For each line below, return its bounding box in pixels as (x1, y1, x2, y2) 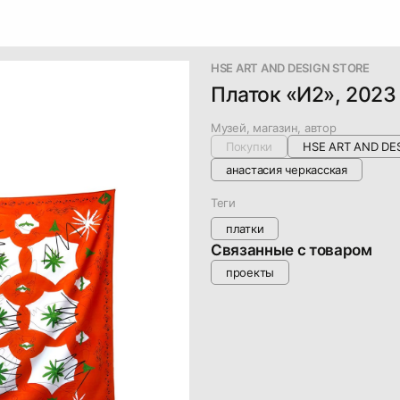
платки (226, 221, 264, 236)
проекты (226, 265, 275, 279)
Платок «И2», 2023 (211, 82, 396, 106)
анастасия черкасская (226, 162, 347, 177)
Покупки (226, 139, 273, 154)
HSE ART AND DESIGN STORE (211, 61, 370, 75)
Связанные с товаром (211, 241, 372, 259)
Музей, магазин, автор (211, 121, 337, 135)
